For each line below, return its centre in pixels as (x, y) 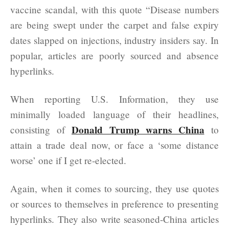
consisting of (41, 129)
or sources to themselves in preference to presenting (114, 203)
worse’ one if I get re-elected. (70, 160)
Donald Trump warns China (138, 130)
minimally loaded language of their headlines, (114, 114)
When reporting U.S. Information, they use (114, 99)
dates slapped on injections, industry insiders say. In (114, 40)
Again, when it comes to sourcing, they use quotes (114, 188)
